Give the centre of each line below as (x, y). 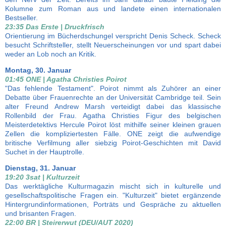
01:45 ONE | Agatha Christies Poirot (66, 79)
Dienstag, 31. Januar (40, 168)
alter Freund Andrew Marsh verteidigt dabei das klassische (113, 106)
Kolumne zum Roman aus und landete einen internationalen (113, 9)
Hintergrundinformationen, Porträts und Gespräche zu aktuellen (113, 204)
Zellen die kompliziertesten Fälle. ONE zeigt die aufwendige (113, 134)
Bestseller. (21, 18)
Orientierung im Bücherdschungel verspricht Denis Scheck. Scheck (113, 36)
